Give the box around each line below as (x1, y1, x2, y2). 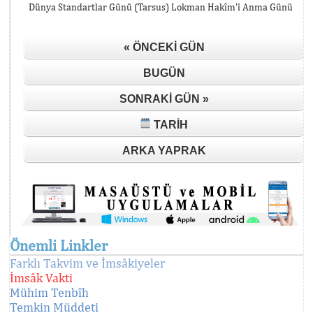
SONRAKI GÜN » (119, 93, 209, 105)
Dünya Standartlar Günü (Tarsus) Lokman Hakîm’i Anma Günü (28, 1, 293, 13)
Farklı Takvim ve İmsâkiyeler (10, 255, 165, 270)
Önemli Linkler (10, 235, 108, 254)
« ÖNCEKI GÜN (123, 41, 205, 53)
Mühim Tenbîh (10, 284, 89, 300)
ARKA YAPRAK (122, 145, 206, 156)
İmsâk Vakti (10, 270, 73, 285)
